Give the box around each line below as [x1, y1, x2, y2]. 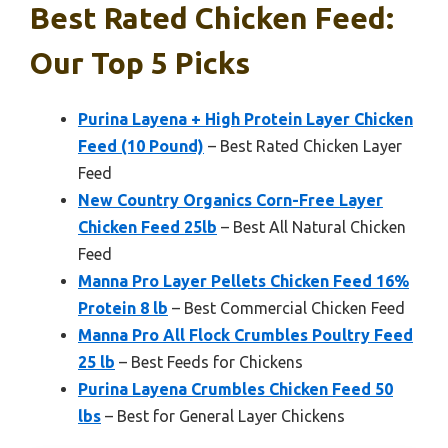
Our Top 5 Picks [30, 45, 250, 80]
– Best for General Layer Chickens [101, 406, 345, 425]
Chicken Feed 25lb [78, 217, 217, 236]
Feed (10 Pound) [78, 136, 204, 155]
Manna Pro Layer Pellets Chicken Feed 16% [78, 271, 409, 290]
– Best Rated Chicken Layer [204, 136, 402, 155]
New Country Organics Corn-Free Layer [78, 190, 383, 209]
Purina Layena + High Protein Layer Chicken [78, 109, 413, 128]
